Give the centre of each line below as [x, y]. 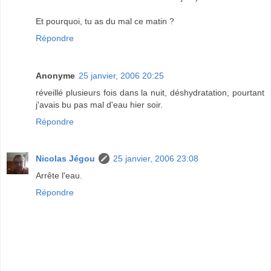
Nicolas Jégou [65, 159]
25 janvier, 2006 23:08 [156, 159]
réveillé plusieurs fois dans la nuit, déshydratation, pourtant [150, 92]
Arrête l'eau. [59, 176]
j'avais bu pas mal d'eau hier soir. [99, 104]
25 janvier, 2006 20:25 [121, 75]
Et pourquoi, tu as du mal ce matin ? [105, 21]
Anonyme [55, 75]
